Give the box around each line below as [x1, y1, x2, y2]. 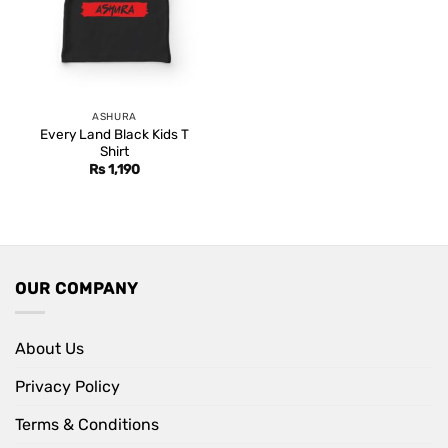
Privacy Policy [15, 377, 120, 397]
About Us [15, 339, 84, 359]
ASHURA [92, 109, 137, 123]
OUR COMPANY [15, 278, 139, 298]
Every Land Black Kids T [40, 125, 189, 142]
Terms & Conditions [15, 415, 159, 435]
